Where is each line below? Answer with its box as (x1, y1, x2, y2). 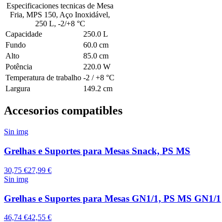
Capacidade (5, 29, 42, 38)
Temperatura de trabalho (5, 73, 81, 82)
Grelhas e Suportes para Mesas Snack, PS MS (4, 146, 190, 157)
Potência (5, 62, 32, 71)
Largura (5, 84, 30, 93)
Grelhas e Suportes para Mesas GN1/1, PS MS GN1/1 (4, 193, 221, 204)
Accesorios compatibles (4, 104, 122, 117)
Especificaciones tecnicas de (6, 1, 97, 10)
